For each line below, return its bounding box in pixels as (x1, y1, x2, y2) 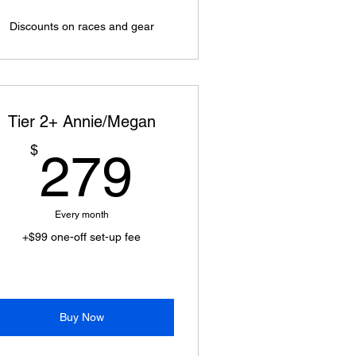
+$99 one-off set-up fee (22, 230, 141, 243)
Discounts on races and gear (9, 20, 154, 33)
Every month (54, 209, 109, 220)
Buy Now (59, 311, 104, 323)
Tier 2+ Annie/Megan (7, 112, 156, 131)
